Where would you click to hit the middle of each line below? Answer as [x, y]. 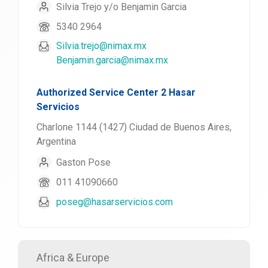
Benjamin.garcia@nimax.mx [112, 60]
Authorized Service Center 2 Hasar [116, 92]
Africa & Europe [73, 258]
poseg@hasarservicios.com [115, 202]
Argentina [56, 141]
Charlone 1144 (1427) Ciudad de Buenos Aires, [134, 127]
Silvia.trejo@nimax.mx [101, 46]
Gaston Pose [83, 162]
